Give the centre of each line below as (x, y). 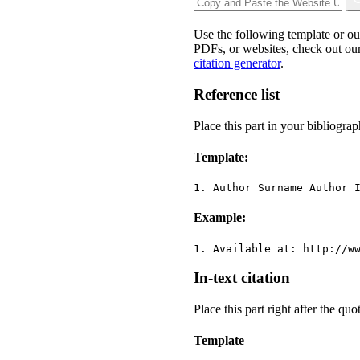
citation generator (237, 63)
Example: (220, 218)
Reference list (237, 94)
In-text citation (242, 278)
